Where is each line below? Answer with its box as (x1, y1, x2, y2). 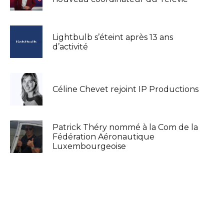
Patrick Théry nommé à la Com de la (52, 122, 198, 132)
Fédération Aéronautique (52, 132, 154, 142)
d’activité (52, 41, 88, 51)
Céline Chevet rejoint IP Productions (52, 84, 198, 94)
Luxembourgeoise (52, 141, 126, 151)
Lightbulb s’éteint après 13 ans (52, 32, 173, 42)
